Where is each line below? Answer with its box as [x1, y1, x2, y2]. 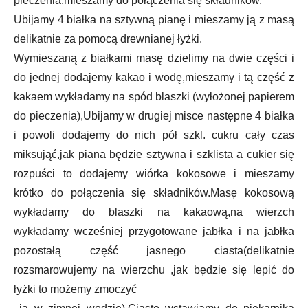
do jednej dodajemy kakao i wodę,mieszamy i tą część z [14, 71, 294, 84]
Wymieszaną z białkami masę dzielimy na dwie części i [14, 52, 294, 65]
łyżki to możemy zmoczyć [14, 283, 137, 296]
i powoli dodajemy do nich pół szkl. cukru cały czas [14, 129, 294, 142]
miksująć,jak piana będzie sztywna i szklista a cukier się [14, 148, 294, 161]
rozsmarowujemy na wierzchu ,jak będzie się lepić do [14, 264, 294, 276]
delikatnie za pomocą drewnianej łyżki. [14, 33, 202, 45]
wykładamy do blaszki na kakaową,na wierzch [14, 206, 294, 219]
